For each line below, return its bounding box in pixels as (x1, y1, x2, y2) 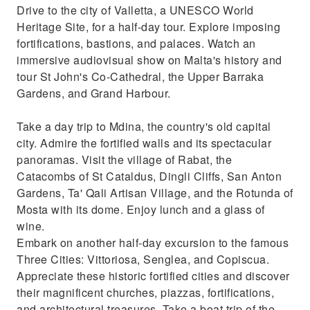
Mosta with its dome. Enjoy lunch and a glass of (17, 201, 265, 217)
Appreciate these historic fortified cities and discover (17, 268, 290, 284)
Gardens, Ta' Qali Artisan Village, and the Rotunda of (17, 185, 293, 201)
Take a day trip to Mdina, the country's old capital (17, 118, 271, 134)
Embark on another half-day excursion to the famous (17, 235, 289, 250)
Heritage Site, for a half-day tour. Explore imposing (17, 19, 280, 35)
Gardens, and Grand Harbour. (17, 85, 171, 101)
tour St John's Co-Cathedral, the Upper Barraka (17, 69, 264, 84)
